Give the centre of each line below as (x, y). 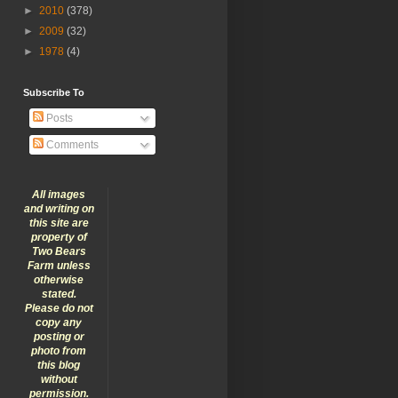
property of (59, 237)
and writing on (59, 208)
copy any (59, 322)
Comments (71, 144)
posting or (59, 336)
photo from (59, 350)
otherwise (59, 279)
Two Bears (59, 251)
